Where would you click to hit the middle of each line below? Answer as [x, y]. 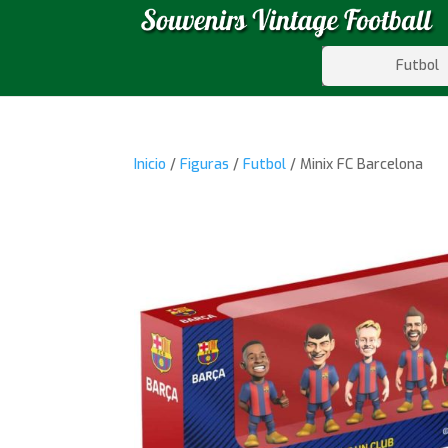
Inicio [150, 164]
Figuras [205, 164]
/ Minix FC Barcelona [355, 164]
